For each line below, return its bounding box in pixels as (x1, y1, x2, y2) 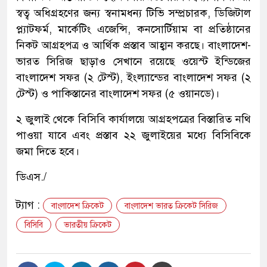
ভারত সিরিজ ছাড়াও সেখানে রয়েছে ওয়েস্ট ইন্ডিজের (16, 55, 251, 69)
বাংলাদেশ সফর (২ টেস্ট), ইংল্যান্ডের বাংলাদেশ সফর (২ (16, 71, 251, 85)
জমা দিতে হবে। (16, 145, 79, 159)
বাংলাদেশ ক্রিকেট (51, 201, 104, 212)
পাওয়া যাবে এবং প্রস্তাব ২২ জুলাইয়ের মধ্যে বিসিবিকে (16, 129, 251, 142)
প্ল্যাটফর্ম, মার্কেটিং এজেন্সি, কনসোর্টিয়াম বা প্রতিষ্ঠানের (16, 23, 251, 36)
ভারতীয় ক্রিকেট (64, 220, 111, 231)
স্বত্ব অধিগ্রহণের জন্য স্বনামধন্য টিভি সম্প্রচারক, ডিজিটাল (16, 7, 251, 20)
